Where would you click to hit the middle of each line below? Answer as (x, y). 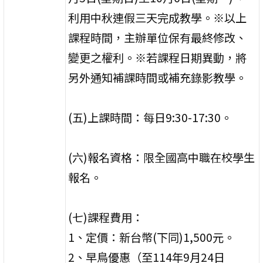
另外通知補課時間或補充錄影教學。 (158, 77)
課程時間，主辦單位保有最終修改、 (158, 37)
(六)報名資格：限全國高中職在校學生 (162, 157)
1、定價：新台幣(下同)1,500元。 (152, 237)
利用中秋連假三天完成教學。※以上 (158, 17)
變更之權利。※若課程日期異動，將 (158, 57)
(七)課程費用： (106, 217)
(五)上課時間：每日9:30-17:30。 (150, 117)
